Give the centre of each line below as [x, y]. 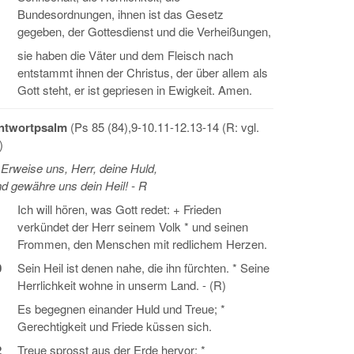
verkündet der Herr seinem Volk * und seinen [133, 226]
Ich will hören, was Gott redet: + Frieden [119, 209]
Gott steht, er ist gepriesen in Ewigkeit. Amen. [135, 90]
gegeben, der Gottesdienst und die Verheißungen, [144, 31]
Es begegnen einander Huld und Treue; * [121, 309]
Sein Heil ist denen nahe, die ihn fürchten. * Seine [143, 267]
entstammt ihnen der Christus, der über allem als [143, 72]
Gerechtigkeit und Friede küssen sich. [115, 326]
